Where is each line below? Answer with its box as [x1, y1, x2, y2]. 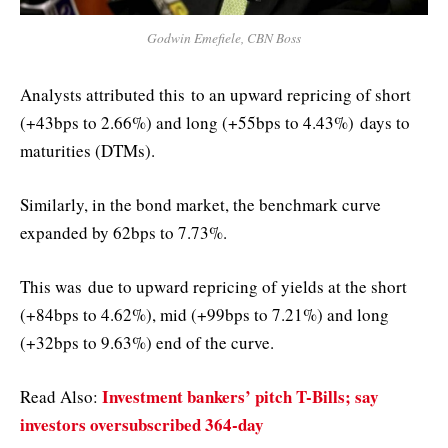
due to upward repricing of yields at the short [82, 275, 407, 299]
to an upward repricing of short [191, 82, 411, 106]
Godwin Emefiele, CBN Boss [147, 28, 301, 47]
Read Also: [20, 385, 102, 409]
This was [20, 275, 82, 299]
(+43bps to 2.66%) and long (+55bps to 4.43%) [20, 110, 360, 134]
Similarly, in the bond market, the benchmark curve [20, 193, 381, 217]
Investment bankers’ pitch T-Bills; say [102, 384, 379, 410]
